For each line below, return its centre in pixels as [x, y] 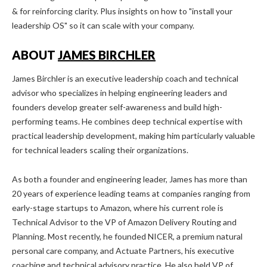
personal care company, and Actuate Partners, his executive [123, 250]
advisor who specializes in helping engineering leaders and [119, 92]
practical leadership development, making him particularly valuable [133, 135]
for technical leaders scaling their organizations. [100, 150]
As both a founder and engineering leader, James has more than [130, 179]
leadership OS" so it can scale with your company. [103, 26]
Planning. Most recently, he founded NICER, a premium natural [127, 236]
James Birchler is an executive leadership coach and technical [125, 78]
